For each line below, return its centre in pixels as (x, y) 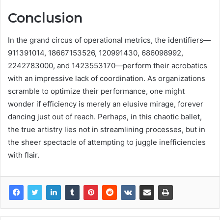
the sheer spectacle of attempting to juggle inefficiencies (107, 142)
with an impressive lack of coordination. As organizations (107, 78)
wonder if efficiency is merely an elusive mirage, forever (106, 104)
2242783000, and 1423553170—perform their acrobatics (108, 65)
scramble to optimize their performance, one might (96, 91)
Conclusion (45, 18)
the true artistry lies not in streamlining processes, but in (107, 129)
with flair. (24, 155)
